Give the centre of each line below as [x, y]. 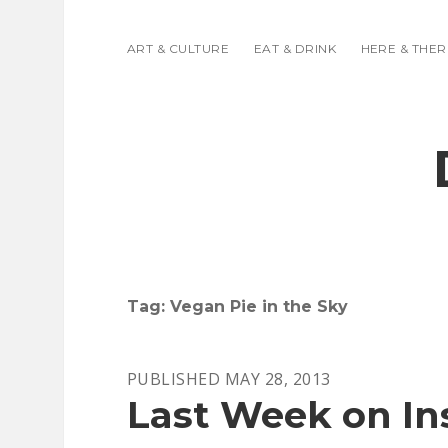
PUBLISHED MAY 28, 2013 [229, 379]
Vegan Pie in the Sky [259, 306]
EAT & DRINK [295, 48]
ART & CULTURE [178, 48]
